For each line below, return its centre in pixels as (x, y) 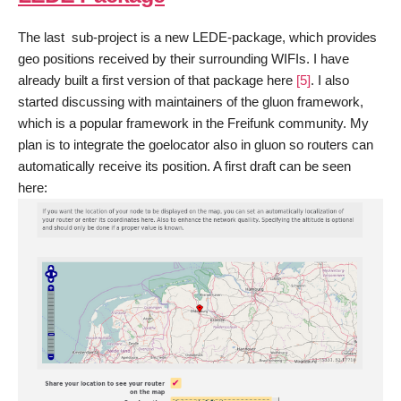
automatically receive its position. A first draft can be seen (184, 166)
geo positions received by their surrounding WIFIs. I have (183, 58)
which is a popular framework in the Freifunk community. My (193, 123)
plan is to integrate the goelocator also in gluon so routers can (196, 144)
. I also (330, 80)
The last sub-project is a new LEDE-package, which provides (197, 37)
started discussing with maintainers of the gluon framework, (191, 101)
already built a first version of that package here (157, 80)
